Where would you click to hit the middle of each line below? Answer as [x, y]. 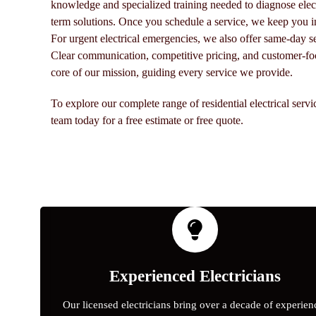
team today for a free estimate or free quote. [147, 120]
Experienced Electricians [195, 276]
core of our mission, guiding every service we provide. [172, 72]
